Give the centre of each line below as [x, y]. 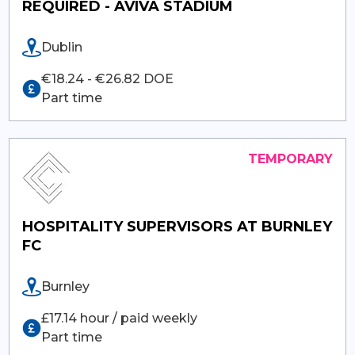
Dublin [61, 47]
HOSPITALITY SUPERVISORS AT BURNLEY [177, 226]
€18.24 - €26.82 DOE [107, 78]
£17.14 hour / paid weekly [119, 318]
